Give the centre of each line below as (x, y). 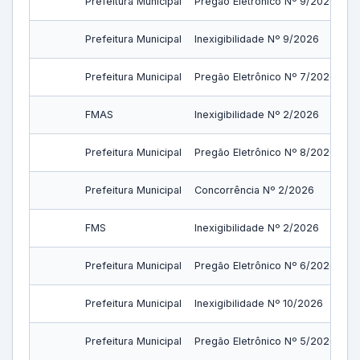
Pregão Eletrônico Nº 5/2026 (265, 341)
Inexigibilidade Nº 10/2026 (259, 303)
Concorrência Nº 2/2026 (254, 190)
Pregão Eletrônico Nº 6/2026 (265, 266)
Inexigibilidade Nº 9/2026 (257, 39)
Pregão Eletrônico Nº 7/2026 (265, 77)
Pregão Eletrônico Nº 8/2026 (265, 152)
